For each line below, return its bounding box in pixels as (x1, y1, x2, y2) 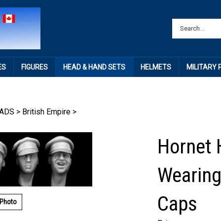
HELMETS (140, 63, 171, 71)
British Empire (22, 107, 71, 116)
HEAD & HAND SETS (63, 63, 125, 71)
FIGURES (21, 63, 48, 71)
